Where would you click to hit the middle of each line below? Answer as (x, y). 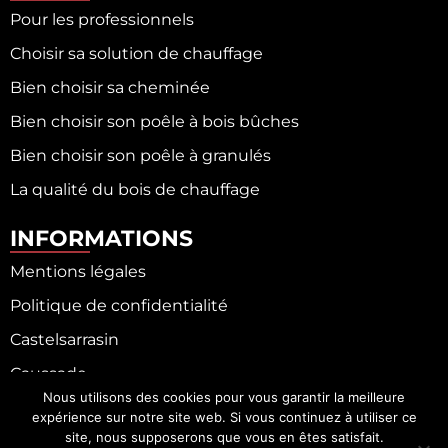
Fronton (42, 407)
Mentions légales (78, 271)
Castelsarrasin (64, 339)
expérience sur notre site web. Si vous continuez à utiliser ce (224, 417)
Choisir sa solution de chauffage (136, 53)
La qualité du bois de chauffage (135, 189)
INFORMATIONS (101, 237)
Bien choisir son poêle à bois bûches (154, 121)
